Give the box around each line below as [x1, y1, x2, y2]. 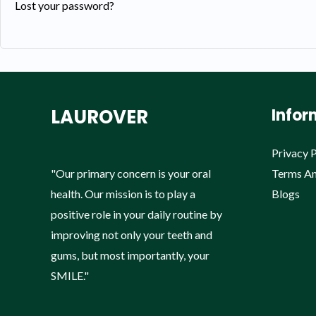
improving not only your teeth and [51, 227, 212, 241]
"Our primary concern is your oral [51, 166, 211, 180]
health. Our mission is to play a [51, 186, 195, 200]
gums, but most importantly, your [51, 248, 209, 262]
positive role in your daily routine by [51, 207, 222, 221]
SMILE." [51, 268, 89, 282]
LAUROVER [51, 104, 148, 130]
